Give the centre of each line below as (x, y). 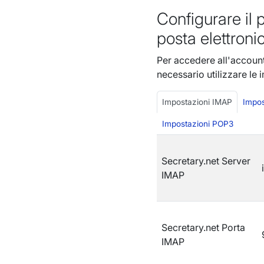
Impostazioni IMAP (197, 102)
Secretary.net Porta (203, 227)
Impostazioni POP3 (197, 124)
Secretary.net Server (206, 161)
